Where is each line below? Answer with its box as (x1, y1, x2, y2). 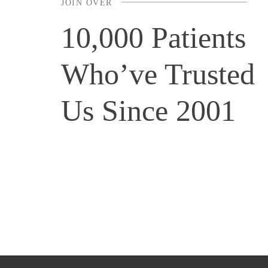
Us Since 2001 (61, 93, 236, 127)
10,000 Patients (61, 20, 246, 54)
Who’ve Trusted (61, 57, 255, 91)
